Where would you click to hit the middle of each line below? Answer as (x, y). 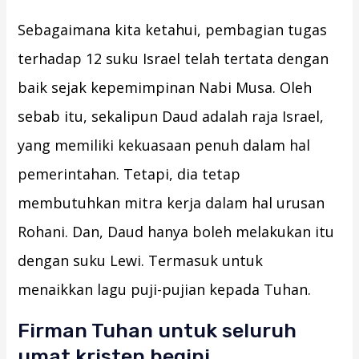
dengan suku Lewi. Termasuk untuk (141, 261)
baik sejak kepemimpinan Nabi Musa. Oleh (165, 88)
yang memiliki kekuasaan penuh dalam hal (164, 145)
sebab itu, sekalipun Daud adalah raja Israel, (171, 117)
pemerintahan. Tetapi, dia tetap (129, 174)
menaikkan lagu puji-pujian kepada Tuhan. (165, 290)
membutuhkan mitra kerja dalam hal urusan (171, 203)
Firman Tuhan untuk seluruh (157, 331)
